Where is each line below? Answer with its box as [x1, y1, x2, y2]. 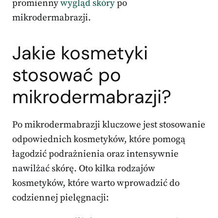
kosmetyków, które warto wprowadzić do [12, 178, 180, 189]
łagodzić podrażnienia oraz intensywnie [12, 148, 179, 160]
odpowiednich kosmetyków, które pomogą [12, 134, 185, 145]
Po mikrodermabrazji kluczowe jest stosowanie [12, 119, 205, 131]
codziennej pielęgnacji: [12, 192, 109, 204]
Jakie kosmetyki [12, 41, 148, 66]
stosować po [12, 63, 121, 88]
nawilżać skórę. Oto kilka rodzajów [12, 163, 155, 175]
